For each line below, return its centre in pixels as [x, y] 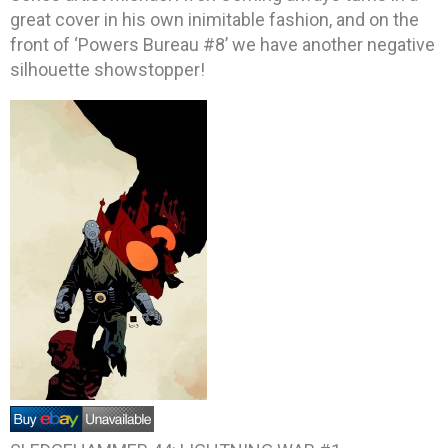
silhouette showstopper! [107, 69]
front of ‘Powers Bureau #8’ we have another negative [222, 44]
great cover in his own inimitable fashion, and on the [214, 19]
